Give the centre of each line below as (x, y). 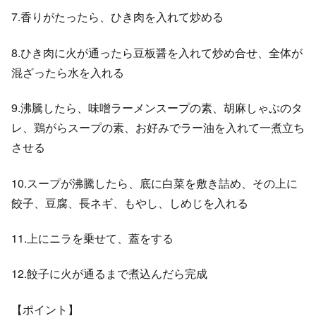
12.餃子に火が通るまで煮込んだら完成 (109, 274)
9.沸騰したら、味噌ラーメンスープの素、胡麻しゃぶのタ (157, 108)
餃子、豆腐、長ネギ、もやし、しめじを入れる (130, 202)
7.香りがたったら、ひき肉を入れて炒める (117, 17)
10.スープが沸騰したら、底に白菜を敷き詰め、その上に (154, 183)
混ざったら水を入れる (68, 72)
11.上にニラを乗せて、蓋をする (92, 238)
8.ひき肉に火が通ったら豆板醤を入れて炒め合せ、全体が (157, 52)
